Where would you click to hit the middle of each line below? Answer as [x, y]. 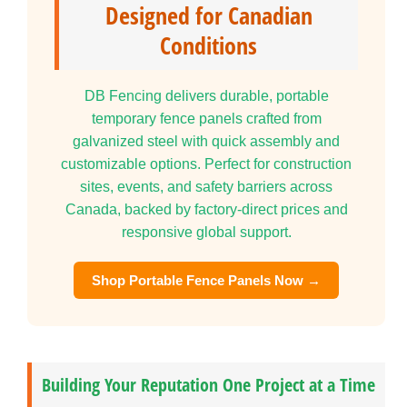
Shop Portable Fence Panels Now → [207, 280]
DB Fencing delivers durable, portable [206, 95]
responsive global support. [206, 232]
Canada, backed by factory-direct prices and [206, 209]
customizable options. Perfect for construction [207, 164]
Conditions [209, 45]
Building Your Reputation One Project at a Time [209, 384]
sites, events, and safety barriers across [207, 186]
